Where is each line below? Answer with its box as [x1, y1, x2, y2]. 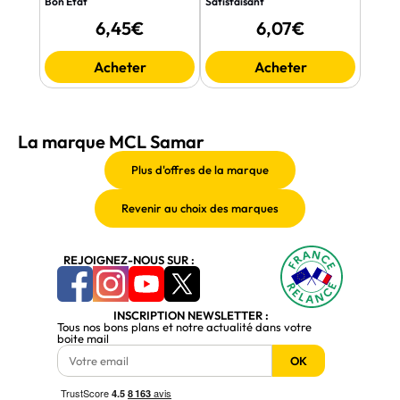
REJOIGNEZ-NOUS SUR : [62, 252, 195, 267]
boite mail [57, 331, 109, 346]
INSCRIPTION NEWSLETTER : [113, 308, 269, 323]
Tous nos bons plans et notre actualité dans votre [57, 320, 312, 335]
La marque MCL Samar [18, 130, 204, 154]
